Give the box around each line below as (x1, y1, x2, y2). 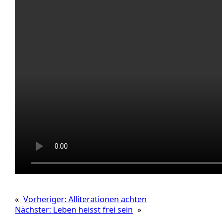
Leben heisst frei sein (53, 204, 133, 215)
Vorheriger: (23, 193, 67, 205)
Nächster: (15, 204, 52, 215)
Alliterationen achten (68, 193, 147, 205)
